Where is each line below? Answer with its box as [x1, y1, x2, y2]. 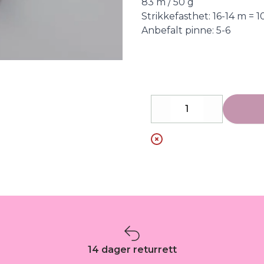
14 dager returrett [87, 244, 177, 255]
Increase [212, 110, 252, 121]
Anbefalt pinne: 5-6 [141, 25, 230, 36]
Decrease [160, 110, 204, 121]
